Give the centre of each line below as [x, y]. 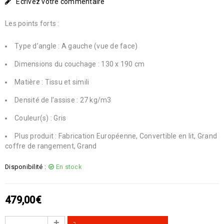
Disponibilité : [25, 167]
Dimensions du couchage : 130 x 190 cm [80, 64]
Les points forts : [32, 23]
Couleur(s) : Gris [40, 118]
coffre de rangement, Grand [51, 146]
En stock [68, 167]
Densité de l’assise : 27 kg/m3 [63, 100]
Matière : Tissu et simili [52, 82]
